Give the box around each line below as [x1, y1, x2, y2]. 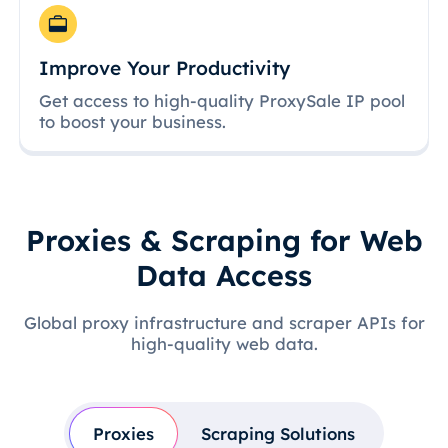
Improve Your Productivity [39, 56, 291, 81]
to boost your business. [39, 110, 227, 132]
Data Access [136, 257, 312, 294]
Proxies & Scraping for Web [25, 222, 423, 259]
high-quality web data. [130, 333, 318, 355]
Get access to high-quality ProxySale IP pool [39, 89, 406, 111]
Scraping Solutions [201, 422, 356, 444]
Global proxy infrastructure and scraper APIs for [23, 312, 425, 334]
